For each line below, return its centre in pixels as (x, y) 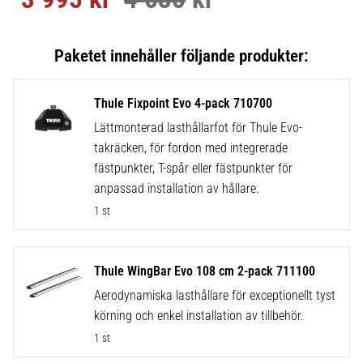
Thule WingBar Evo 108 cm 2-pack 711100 (204, 271)
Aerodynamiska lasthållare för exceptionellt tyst (214, 295)
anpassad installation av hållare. (176, 188)
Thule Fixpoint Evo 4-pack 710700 (183, 103)
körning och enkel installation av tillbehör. (199, 315)
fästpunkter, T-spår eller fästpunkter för (193, 168)
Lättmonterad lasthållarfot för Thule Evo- (198, 127)
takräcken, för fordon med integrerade (190, 147)
